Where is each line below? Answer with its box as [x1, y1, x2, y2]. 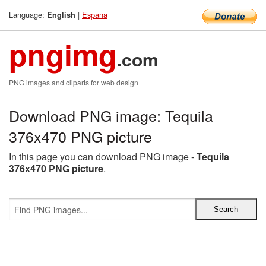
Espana [82, 9, 107, 20]
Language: [9, 9, 47, 20]
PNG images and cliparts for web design [9, 77, 138, 87]
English [47, 9, 75, 20]
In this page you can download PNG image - [9, 150, 197, 163]
